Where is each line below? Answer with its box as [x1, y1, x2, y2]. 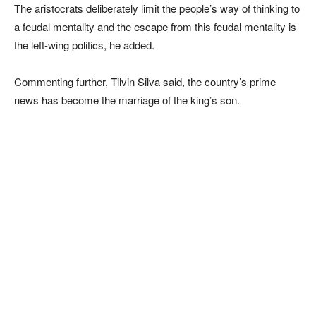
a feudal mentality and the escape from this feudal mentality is [14, 18, 296, 34]
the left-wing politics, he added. [14, 37, 154, 52]
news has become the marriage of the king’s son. [14, 92, 240, 107]
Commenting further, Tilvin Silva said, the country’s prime [14, 73, 276, 89]
